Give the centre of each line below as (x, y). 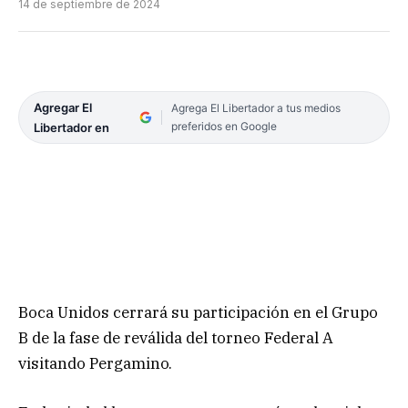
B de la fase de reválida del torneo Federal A (176, 338)
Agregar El (63, 108)
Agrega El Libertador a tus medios (255, 108)
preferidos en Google (224, 127)
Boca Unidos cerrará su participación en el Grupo (198, 313)
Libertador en (71, 128)
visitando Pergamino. (95, 364)
